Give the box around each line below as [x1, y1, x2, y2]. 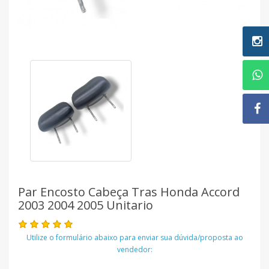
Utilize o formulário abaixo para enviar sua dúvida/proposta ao [26, 232, 243, 243]
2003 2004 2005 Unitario [18, 197, 153, 213]
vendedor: [116, 244, 153, 255]
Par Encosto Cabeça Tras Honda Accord [18, 184, 240, 200]
